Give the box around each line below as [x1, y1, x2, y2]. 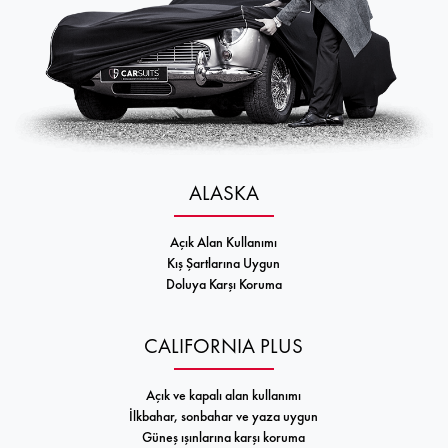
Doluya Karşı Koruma [165, 274, 282, 293]
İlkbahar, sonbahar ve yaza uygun [129, 406, 319, 425]
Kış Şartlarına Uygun [167, 253, 281, 272]
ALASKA [188, 178, 259, 206]
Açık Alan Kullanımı [170, 232, 278, 251]
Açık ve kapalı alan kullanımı [146, 385, 302, 404]
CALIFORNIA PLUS [144, 331, 304, 359]
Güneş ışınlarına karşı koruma [142, 427, 306, 446]
